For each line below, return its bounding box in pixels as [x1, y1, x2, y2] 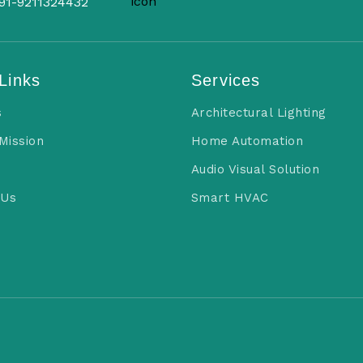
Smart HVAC [190, 190, 269, 205]
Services [190, 71, 261, 89]
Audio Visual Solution [190, 162, 320, 177]
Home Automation [190, 134, 304, 148]
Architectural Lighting [190, 105, 327, 120]
